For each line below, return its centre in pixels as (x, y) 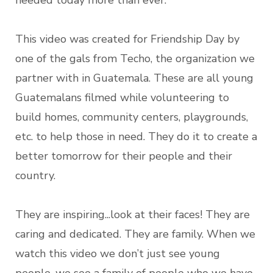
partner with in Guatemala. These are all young (134, 78)
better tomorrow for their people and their (124, 156)
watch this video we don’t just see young (118, 254)
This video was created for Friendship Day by (127, 39)
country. (35, 176)
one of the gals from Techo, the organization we (135, 59)
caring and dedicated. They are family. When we (135, 234)
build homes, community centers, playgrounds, (132, 117)
